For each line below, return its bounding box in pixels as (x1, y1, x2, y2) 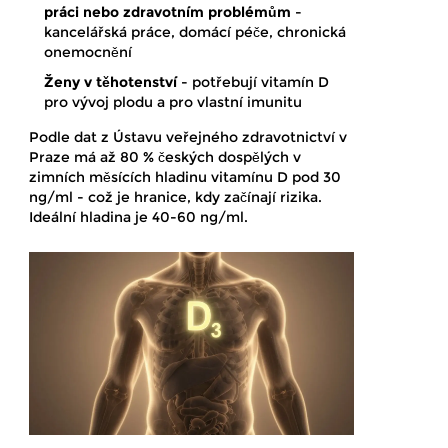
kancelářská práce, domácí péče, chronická (44, 23, 346, 42)
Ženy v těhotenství (44, 73, 177, 92)
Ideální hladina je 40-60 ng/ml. (29, 208, 248, 227)
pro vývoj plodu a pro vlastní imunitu (44, 93, 302, 112)
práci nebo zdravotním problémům (44, 3, 291, 22)
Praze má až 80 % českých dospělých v (29, 148, 301, 167)
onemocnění (44, 43, 132, 62)
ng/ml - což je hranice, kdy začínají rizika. (29, 188, 322, 207)
